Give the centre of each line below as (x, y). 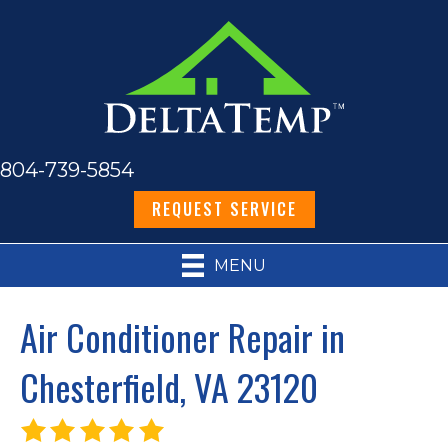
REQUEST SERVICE (224, 209)
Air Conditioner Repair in (182, 336)
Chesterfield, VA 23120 (169, 386)
